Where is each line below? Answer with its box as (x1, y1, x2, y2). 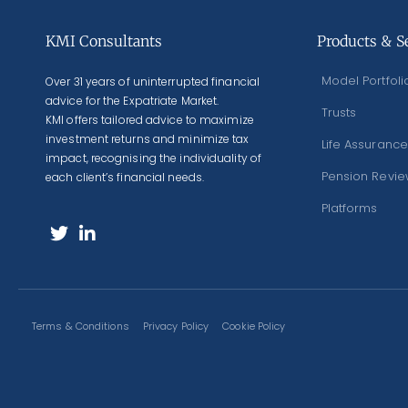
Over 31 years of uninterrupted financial (46, 74, 260, 90)
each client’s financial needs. (46, 169, 205, 186)
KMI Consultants (46, 32, 163, 51)
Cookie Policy (222, 319, 286, 334)
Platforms (321, 199, 378, 218)
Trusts (321, 104, 357, 122)
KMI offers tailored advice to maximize (46, 112, 254, 128)
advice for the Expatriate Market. (46, 93, 219, 109)
